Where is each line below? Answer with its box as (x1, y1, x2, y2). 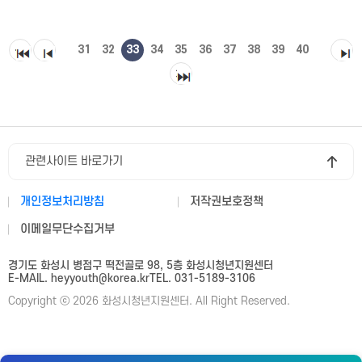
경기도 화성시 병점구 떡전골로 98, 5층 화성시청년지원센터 (8, 259, 273, 271)
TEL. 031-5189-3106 (149, 272, 255, 284)
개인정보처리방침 (20, 195, 104, 208)
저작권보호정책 (189, 195, 263, 208)
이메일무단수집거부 (20, 222, 115, 236)
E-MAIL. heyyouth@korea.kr (8, 272, 149, 284)
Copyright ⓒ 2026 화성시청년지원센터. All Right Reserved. (8, 295, 290, 307)
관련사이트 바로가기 (25, 154, 123, 168)
